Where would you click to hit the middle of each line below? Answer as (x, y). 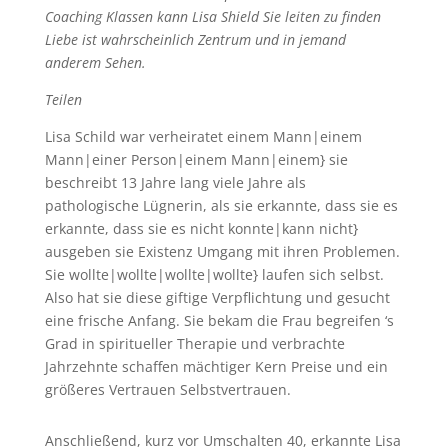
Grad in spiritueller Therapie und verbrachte (194, 343)
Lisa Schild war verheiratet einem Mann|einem (203, 136)
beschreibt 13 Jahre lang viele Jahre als (175, 182)
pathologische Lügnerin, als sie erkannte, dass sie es (221, 205)
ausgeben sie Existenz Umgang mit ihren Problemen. (222, 251)
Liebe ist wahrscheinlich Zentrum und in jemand (195, 39)
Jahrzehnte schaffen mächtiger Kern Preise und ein (216, 366)
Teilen (63, 99)
